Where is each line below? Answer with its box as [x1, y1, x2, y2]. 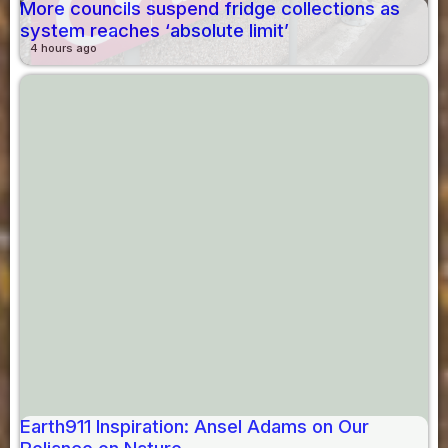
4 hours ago [30, 41, 97, 56]
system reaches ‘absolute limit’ [20, 19, 289, 43]
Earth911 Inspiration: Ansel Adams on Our [20, 415, 369, 439]
